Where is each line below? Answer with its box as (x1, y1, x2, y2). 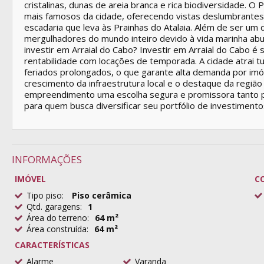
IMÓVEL (15, 173, 46, 184)
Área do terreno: (27, 212, 89, 223)
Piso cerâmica (70, 190, 131, 201)
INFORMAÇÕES (12, 153, 82, 166)
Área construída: (27, 223, 88, 235)
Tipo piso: (27, 190, 64, 201)
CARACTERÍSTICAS (15, 239, 90, 250)
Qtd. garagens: (27, 201, 82, 212)
